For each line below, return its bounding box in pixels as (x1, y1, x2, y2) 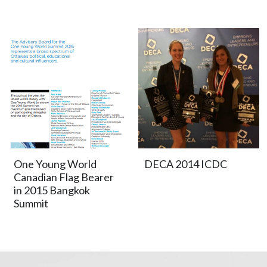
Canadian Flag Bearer (14, 170, 114, 184)
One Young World (14, 157, 97, 171)
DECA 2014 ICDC (144, 157, 228, 171)
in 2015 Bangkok (14, 184, 91, 197)
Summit (14, 197, 49, 210)
